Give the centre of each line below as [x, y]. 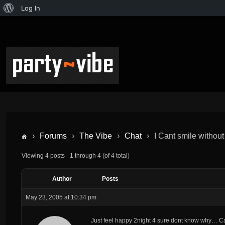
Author [62, 179]
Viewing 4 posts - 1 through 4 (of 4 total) [76, 155]
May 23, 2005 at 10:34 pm [61, 197]
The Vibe [96, 136]
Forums [53, 136]
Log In [31, 8]
